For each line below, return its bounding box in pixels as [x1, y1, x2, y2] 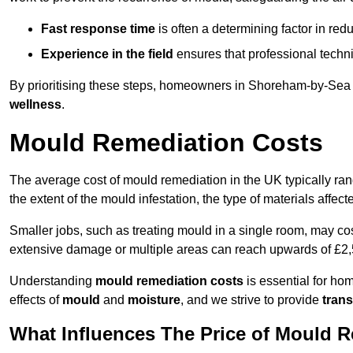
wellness [9, 98, 61, 112]
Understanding [9, 274, 95, 288]
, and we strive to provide [180, 293, 322, 307]
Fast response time [41, 22, 155, 36]
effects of [9, 293, 62, 307]
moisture [128, 293, 180, 307]
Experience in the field [41, 47, 173, 61]
